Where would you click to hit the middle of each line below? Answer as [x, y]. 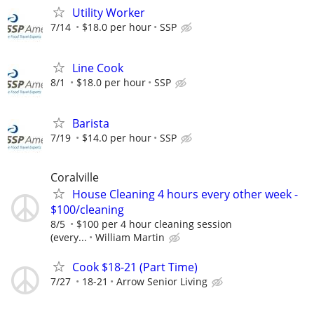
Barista [91, 124]
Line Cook [98, 68]
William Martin [130, 238]
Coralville [75, 178]
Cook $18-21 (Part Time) [135, 267]
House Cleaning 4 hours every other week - [185, 194]
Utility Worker [109, 12]
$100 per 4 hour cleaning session [154, 224]
